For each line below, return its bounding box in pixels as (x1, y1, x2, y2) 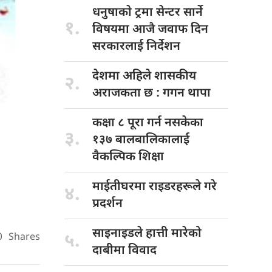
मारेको (171, 225, 202, 242)
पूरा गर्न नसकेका (127, 115, 203, 131)
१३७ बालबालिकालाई (92, 132, 189, 148)
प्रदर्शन (92, 195, 123, 212)
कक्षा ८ (92, 115, 127, 131)
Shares (8, 231, 40, 244)
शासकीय (154, 68, 196, 84)
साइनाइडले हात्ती (92, 225, 171, 242)
